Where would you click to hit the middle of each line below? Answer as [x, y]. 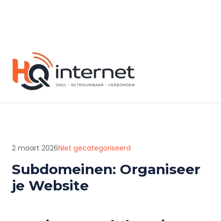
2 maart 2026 [35, 148]
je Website [50, 185]
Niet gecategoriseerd [94, 148]
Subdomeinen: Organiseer [106, 169]
